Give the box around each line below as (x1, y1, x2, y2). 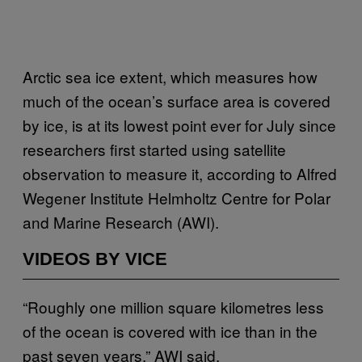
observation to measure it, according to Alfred (23, 162, 337, 184)
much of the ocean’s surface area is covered (23, 89, 330, 112)
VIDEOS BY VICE (23, 248, 167, 269)
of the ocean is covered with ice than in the (23, 319, 318, 342)
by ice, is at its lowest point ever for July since (23, 113, 336, 136)
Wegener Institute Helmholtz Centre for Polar (23, 186, 330, 208)
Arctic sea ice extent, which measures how (23, 65, 318, 87)
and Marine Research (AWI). (23, 210, 223, 233)
